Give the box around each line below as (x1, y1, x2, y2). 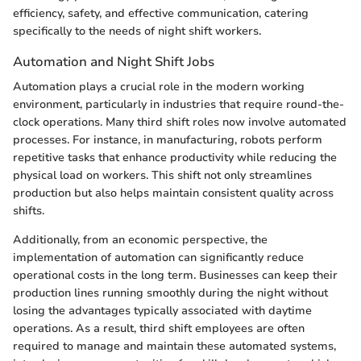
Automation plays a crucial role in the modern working (13, 79, 305, 95)
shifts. (13, 203, 44, 219)
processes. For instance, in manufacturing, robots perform (13, 132, 322, 148)
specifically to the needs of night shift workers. (13, 23, 261, 39)
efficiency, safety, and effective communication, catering (13, 6, 309, 22)
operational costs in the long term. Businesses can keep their (13, 268, 338, 284)
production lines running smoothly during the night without (13, 285, 328, 301)
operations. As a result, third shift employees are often (13, 321, 305, 337)
